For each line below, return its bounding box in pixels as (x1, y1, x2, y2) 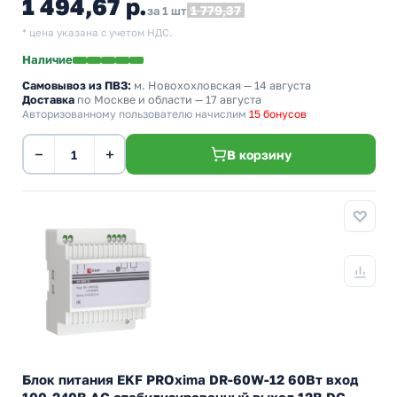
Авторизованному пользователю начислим (22, 107, 249, 121)
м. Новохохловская (134, 79, 241, 92)
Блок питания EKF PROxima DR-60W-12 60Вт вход (22, 371, 358, 387)
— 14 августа (241, 79, 311, 92)
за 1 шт (147, 4, 188, 18)
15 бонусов (249, 107, 307, 121)
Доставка (22, 93, 74, 106)
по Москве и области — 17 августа (74, 93, 261, 106)
